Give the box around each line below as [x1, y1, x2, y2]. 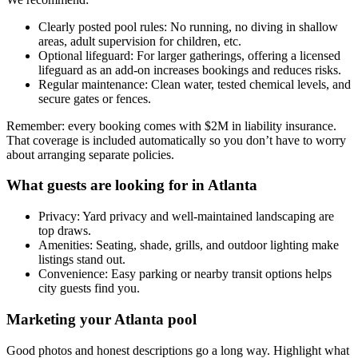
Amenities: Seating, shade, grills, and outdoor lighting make [38, 238, 339, 253]
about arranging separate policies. [6, 147, 174, 161]
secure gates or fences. [38, 91, 151, 105]
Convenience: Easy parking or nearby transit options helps [38, 267, 332, 281]
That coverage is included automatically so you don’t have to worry [6, 133, 346, 147]
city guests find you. [38, 281, 140, 296]
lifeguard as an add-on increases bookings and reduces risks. [38, 62, 341, 77]
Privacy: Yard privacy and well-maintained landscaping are [38, 209, 334, 224]
